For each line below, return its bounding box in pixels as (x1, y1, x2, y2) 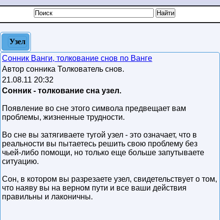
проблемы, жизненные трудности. (2, 113, 125, 121)
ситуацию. (2, 157, 39, 165)
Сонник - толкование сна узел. (2, 86, 121, 95)
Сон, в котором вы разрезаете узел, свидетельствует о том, (2, 175, 217, 183)
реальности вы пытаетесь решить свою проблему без (2, 139, 197, 148)
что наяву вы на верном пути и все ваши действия (2, 184, 187, 192)
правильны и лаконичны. (2, 192, 93, 201)
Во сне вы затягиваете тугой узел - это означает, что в (2, 131, 197, 139)
